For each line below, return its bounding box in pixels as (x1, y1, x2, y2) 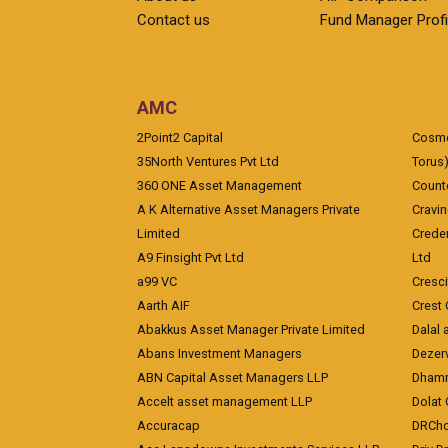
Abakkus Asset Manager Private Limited (137, 322, 365, 337)
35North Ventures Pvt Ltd (137, 154, 279, 169)
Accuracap (137, 418, 200, 433)
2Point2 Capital (137, 130, 223, 145)
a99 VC (137, 274, 177, 289)
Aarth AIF (137, 298, 190, 313)
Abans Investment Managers (137, 346, 302, 361)
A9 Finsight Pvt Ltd (137, 250, 244, 265)
